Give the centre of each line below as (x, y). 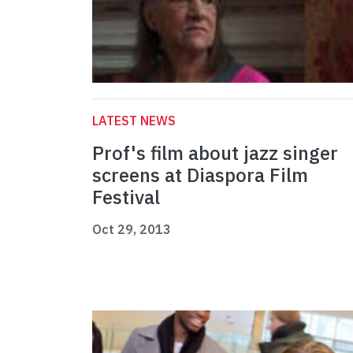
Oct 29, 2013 (132, 230)
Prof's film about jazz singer (215, 153)
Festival (126, 197)
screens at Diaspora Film (200, 175)
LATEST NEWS (134, 121)
